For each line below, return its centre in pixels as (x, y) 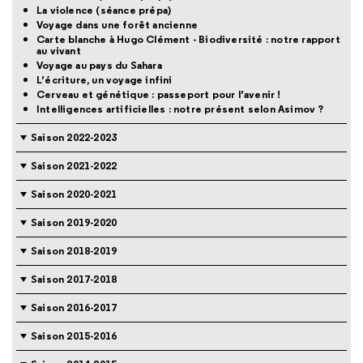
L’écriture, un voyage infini (105, 80)
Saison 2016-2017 (74, 308)
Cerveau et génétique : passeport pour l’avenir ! (159, 95)
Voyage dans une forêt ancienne (117, 25)
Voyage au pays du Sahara (99, 66)
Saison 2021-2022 (74, 166)
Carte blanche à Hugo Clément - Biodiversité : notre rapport (188, 40)
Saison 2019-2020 (74, 223)
